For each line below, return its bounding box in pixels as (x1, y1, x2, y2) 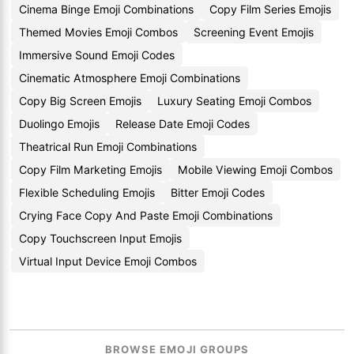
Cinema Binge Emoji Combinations (19, 2, 194, 16)
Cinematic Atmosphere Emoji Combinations (19, 71, 240, 85)
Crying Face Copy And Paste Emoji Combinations (19, 209, 273, 222)
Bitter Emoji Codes (171, 186, 265, 199)
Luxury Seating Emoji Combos (157, 94, 311, 107)
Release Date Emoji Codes (115, 117, 250, 130)
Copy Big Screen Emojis (19, 94, 141, 107)
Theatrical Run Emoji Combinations (19, 140, 197, 153)
